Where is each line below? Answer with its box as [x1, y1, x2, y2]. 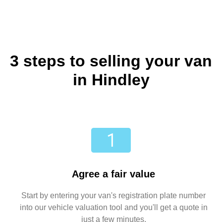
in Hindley [72, 71, 150, 89]
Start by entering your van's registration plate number [21, 191, 206, 200]
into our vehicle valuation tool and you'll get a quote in [19, 203, 208, 212]
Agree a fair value [72, 168, 155, 180]
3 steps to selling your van [10, 52, 212, 70]
